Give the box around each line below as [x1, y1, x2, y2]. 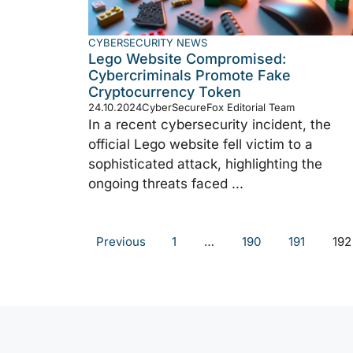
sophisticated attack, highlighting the [88, 155, 322, 172]
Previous [96, 233, 146, 249]
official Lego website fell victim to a [88, 136, 313, 152]
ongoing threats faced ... [88, 175, 243, 191]
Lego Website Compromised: [88, 50, 286, 67]
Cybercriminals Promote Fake [88, 66, 291, 84]
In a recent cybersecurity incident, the [88, 116, 331, 132]
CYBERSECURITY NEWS [88, 35, 207, 49]
